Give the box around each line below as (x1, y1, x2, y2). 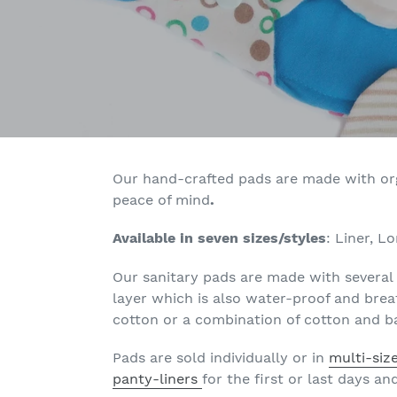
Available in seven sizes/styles (113, 230, 326, 247)
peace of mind (113, 191, 210, 208)
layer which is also (113, 289, 245, 307)
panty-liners (113, 370, 202, 388)
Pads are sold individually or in (113, 349, 329, 367)
